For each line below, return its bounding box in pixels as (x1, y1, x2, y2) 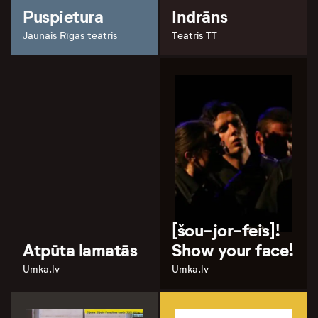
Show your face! (172, 239, 294, 261)
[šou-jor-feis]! (172, 219, 280, 241)
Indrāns (172, 6, 228, 28)
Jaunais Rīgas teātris (23, 29, 117, 42)
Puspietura (23, 6, 104, 28)
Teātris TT (172, 29, 217, 42)
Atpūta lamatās (23, 239, 138, 261)
